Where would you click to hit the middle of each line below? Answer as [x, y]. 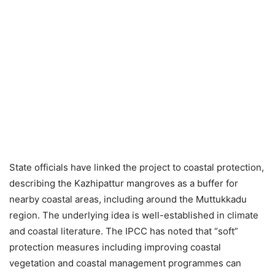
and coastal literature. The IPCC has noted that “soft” [124, 231]
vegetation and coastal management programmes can [125, 263]
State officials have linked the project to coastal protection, [137, 167]
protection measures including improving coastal [115, 247]
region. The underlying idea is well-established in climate [134, 215]
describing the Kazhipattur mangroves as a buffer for [124, 183]
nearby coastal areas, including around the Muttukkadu [128, 199]
